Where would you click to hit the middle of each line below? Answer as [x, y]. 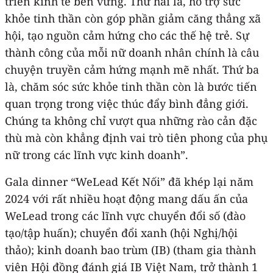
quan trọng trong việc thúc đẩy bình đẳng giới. [127, 103]
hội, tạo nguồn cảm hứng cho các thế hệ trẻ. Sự [127, 35]
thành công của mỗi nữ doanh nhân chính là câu [132, 52]
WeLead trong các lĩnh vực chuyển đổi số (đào [125, 215]
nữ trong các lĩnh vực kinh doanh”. [97, 154]
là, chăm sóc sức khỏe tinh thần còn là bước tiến [131, 86]
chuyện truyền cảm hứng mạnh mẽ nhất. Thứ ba [132, 69]
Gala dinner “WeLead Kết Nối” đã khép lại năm [129, 181]
